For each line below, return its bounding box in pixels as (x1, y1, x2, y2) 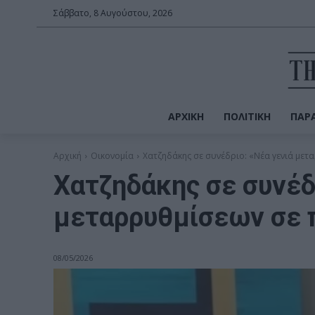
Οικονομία (91, 149, 134, 162)
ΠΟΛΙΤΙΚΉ (223, 109, 271, 123)
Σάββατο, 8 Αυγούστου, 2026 (53, 7, 172, 19)
